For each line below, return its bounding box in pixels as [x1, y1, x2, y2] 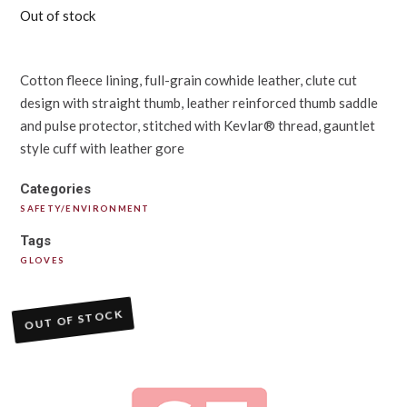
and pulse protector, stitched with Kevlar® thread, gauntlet [20, 116, 376, 134]
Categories [20, 181, 92, 198]
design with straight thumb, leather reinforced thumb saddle [20, 94, 379, 111]
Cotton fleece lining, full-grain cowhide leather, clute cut [20, 71, 358, 88]
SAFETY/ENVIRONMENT [20, 203, 150, 214]
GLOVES [20, 255, 65, 266]
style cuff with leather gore [20, 139, 185, 156]
